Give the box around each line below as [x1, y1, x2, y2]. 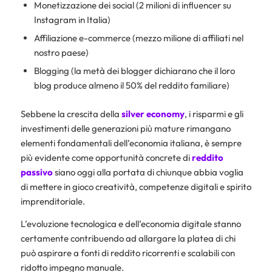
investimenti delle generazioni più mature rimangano [20, 123, 231, 135]
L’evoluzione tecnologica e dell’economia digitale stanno [20, 218, 241, 230]
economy [146, 108, 185, 120]
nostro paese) [33, 47, 89, 59]
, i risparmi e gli [184, 108, 243, 120]
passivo [20, 166, 53, 178]
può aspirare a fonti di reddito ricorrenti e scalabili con [20, 247, 235, 259]
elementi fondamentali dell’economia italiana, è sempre [20, 137, 242, 149]
